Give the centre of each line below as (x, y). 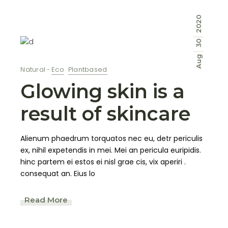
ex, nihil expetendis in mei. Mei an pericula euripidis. (111, 150)
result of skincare (106, 114)
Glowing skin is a (103, 92)
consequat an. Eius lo (58, 174)
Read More (46, 199)
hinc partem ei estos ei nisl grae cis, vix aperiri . (103, 162)
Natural (33, 70)
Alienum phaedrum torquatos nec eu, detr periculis (112, 139)
